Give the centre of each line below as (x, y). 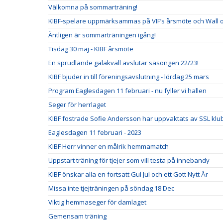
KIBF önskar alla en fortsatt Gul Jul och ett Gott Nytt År (128, 174)
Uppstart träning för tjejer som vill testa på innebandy (129, 160)
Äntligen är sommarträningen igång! (102, 35)
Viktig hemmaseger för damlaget (97, 202)
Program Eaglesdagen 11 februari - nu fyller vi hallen (127, 91)
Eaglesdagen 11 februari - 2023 (95, 132)
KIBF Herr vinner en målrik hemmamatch (109, 146)
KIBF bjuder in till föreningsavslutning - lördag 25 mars (129, 77)
